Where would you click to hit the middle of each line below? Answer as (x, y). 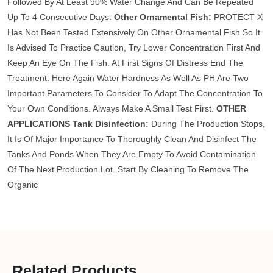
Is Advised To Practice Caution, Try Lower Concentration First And (134, 48)
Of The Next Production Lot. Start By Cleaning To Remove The (128, 170)
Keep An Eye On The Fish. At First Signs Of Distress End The (125, 63)
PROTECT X (238, 17)
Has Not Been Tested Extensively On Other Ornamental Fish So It (134, 33)
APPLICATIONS (39, 124)
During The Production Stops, (207, 124)
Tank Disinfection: (111, 124)
